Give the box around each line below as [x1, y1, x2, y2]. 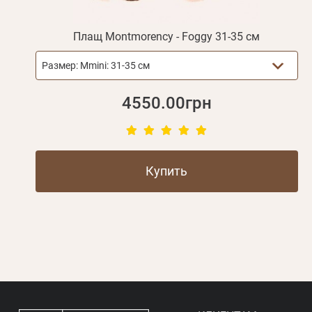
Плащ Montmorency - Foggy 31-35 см [73, 30, 260, 44]
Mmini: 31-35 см [79, 60, 150, 72]
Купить [146, 164, 188, 179]
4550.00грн [121, 93, 212, 114]
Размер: [41, 60, 80, 72]
